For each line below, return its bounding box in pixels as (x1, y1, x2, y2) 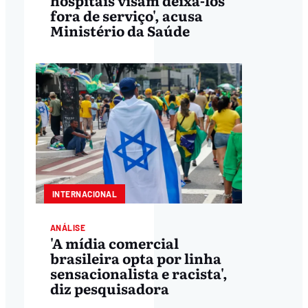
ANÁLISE (49, 222, 86, 232)
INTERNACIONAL (52, 188, 118, 199)
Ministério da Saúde (49, 19, 190, 41)
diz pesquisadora (49, 278, 169, 299)
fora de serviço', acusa (49, 4, 203, 25)
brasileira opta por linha (49, 247, 221, 269)
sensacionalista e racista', (49, 263, 228, 284)
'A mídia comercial (49, 232, 179, 254)
